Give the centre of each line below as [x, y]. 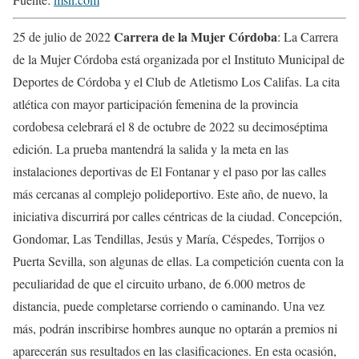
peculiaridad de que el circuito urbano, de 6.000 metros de [159, 283]
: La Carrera [308, 36]
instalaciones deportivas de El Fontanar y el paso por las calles [169, 171]
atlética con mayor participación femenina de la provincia [155, 103]
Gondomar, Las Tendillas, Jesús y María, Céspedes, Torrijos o [169, 238]
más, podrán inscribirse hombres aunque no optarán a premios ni [175, 328]
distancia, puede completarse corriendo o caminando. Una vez [169, 305]
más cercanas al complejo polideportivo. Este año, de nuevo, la [170, 193]
